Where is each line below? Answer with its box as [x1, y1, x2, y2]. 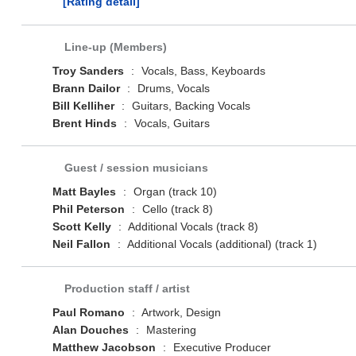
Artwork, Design [138, 306, 221, 319]
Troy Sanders [52, 64, 124, 78]
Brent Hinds [52, 117, 117, 130]
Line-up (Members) [64, 41, 167, 54]
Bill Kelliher [52, 99, 114, 113]
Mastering [142, 323, 196, 337]
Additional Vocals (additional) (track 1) [124, 238, 317, 251]
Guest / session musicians [64, 161, 208, 175]
